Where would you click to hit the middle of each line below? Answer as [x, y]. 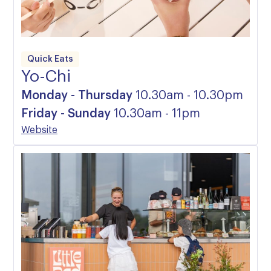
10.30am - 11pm [157, 113]
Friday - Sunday [67, 113]
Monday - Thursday [77, 95]
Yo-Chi [46, 76]
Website [39, 130]
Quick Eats [50, 59]
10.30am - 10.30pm [189, 95]
